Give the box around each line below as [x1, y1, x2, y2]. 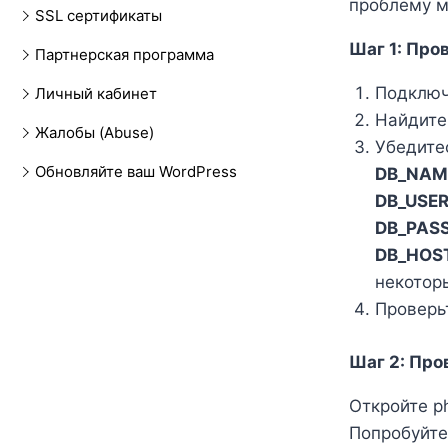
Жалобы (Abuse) [35, 123, 154, 142]
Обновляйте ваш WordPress [35, 162, 237, 181]
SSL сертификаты [35, 6, 162, 25]
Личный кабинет [35, 84, 157, 103]
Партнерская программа [35, 45, 214, 64]
